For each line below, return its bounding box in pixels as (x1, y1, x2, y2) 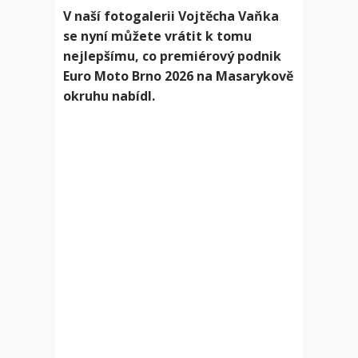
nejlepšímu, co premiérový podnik (63, 47, 281, 65)
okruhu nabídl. (63, 87, 155, 105)
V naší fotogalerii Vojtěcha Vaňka (63, 7, 279, 25)
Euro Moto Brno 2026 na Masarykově (63, 67, 293, 85)
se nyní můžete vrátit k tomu (63, 27, 252, 45)
